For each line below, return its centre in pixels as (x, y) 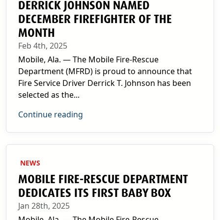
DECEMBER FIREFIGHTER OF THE (95, 19)
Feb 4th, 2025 (43, 46)
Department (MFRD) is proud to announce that (105, 71)
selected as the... (49, 95)
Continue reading (51, 114)
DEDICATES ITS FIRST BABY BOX (95, 193)
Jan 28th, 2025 (44, 206)
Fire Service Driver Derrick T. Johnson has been (105, 83)
